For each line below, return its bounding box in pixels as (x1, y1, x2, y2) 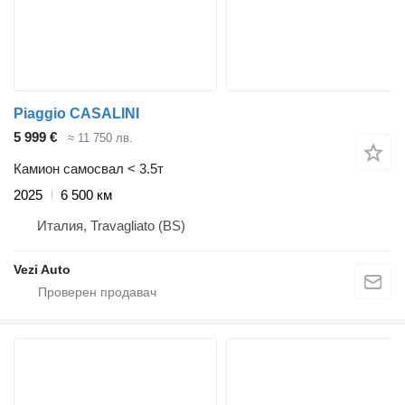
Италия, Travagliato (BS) (37, 217, 185, 233)
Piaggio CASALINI (14, 106, 139, 122)
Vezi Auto (14, 261, 71, 277)
